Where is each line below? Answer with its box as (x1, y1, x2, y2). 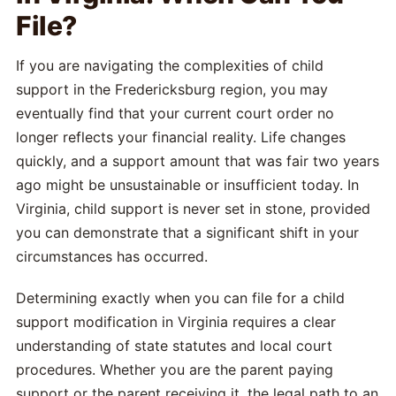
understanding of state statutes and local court (16, 337, 332, 354)
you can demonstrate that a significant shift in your (16, 224, 359, 241)
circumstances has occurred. (16, 247, 208, 265)
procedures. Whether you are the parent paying (16, 361, 333, 378)
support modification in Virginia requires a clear (16, 313, 336, 331)
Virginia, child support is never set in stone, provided (16, 200, 370, 217)
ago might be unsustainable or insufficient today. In (16, 176, 359, 194)
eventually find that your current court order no (16, 104, 334, 122)
